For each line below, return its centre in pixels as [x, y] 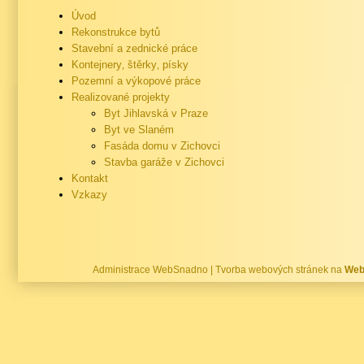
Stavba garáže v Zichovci [164, 162]
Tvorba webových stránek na [280, 270]
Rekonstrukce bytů [116, 32]
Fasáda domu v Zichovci [162, 146]
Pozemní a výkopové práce [136, 81]
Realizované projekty [121, 97]
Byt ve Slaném [139, 130]
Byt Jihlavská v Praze [156, 113]
